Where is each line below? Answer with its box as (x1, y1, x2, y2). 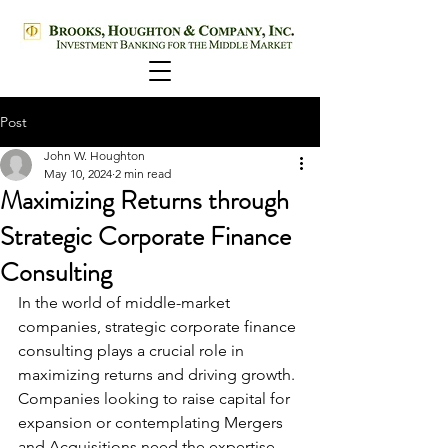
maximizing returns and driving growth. (18, 365, 299, 384)
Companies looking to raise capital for (18, 389, 294, 408)
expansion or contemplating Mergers (18, 413, 287, 432)
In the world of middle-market (18, 293, 234, 312)
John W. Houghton (44, 148, 145, 163)
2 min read (115, 166, 171, 181)
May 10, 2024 (44, 166, 112, 181)
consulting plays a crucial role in (18, 341, 248, 360)
